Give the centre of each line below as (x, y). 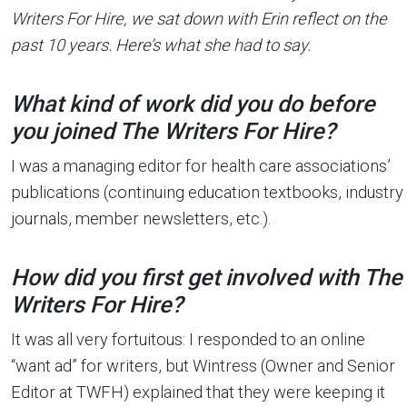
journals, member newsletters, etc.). (141, 218)
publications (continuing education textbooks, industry (207, 192)
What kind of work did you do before (193, 104)
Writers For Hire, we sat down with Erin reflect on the (199, 19)
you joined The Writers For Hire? (173, 131)
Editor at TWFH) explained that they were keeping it (198, 392)
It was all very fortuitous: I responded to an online (188, 339)
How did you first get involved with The (207, 278)
